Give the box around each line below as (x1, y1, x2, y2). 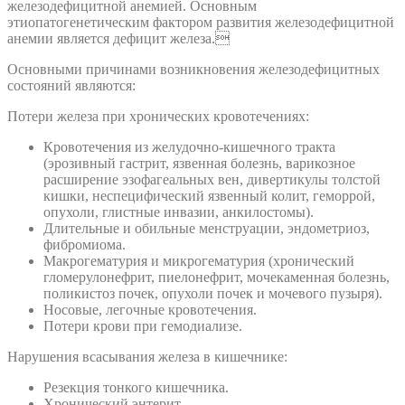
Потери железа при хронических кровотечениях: (7, 108, 309, 125)
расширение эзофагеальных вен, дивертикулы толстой (43, 172, 381, 188)
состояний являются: (7, 78, 136, 94)
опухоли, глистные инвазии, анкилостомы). (43, 204, 314, 221)
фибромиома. (43, 237, 126, 253)
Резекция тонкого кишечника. (43, 380, 229, 396)
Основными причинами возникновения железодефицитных (7, 61, 380, 78)
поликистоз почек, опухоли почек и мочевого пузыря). (43, 286, 382, 302)
